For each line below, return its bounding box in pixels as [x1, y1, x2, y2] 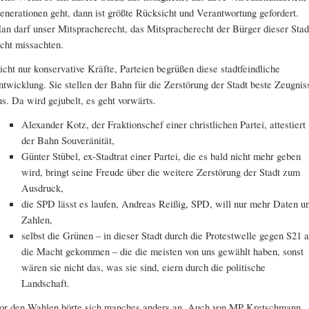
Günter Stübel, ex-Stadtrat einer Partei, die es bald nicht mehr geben [21, 149, 301, 163]
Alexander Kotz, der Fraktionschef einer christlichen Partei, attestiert [21, 117, 306, 132]
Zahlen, [21, 212, 53, 227]
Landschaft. [21, 276, 70, 290]
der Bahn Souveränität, [21, 133, 115, 148]
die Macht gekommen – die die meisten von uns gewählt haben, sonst [21, 244, 304, 259]
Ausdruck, [21, 181, 64, 195]
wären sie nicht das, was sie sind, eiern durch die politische [21, 260, 266, 275]
